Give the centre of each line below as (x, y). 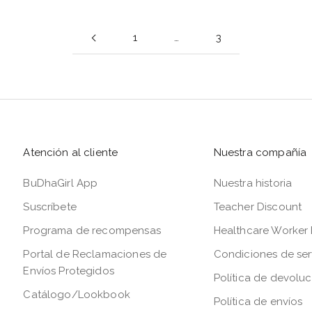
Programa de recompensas (92, 230)
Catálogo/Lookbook (77, 294)
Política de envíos (258, 301)
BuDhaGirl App (61, 183)
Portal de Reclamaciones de (95, 254)
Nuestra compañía (260, 152)
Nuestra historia (253, 183)
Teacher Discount (258, 206)
